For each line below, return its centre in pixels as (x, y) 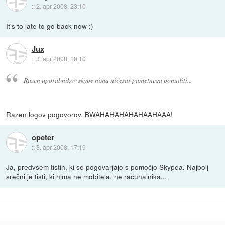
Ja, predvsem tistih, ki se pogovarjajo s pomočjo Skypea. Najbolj (107, 167)
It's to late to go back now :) (50, 26)
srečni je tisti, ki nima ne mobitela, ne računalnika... (87, 177)
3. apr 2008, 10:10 (61, 58)
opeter (43, 137)
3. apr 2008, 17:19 (61, 147)
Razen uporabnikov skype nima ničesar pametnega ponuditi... (107, 80)
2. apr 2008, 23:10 (61, 6)
